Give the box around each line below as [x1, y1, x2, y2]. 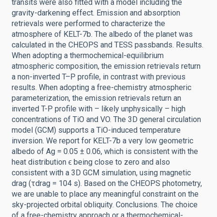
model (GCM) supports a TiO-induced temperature [12, 125, 181, 135]
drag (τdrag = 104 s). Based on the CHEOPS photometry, [12, 179, 202, 188]
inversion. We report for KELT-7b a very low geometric [12, 136, 193, 145]
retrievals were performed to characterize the [12, 19, 165, 28]
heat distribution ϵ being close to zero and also [12, 157, 170, 167]
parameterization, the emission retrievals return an [12, 93, 181, 103]
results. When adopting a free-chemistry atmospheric [12, 83, 191, 92]
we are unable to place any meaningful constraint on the [12, 189, 199, 199]
